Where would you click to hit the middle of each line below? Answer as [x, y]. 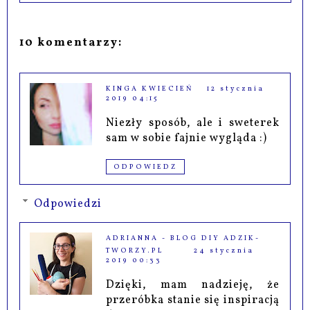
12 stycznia [236, 88]
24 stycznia [224, 251]
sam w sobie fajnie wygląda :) [187, 138]
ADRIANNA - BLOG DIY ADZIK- [183, 238]
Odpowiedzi [67, 204]
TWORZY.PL [135, 251]
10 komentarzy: [71, 43]
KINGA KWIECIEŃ [150, 88]
